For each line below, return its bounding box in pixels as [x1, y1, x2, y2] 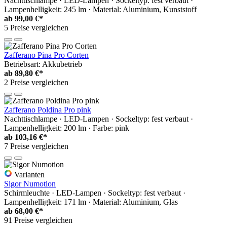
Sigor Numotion [4, 179, 56, 188]
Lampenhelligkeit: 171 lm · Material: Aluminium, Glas [4, 197, 178, 206]
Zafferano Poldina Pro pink [4, 105, 91, 114]
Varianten [12, 170, 45, 179]
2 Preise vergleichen [4, 78, 68, 87]
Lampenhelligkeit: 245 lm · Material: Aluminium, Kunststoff [4, 5, 197, 14]
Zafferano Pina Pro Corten [4, 50, 89, 59]
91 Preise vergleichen [4, 215, 72, 224]
